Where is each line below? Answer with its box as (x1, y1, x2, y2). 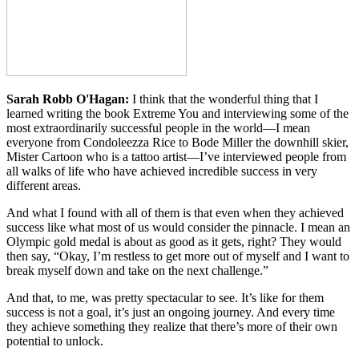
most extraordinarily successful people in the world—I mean (6, 120, 310, 135)
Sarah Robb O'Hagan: (6, 91, 129, 106)
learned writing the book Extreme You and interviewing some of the (6, 106, 349, 120)
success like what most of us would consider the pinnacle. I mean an (6, 220, 350, 234)
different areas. (6, 178, 84, 192)
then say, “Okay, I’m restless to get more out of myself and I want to (6, 248, 349, 263)
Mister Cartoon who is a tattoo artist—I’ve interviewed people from (6, 149, 346, 163)
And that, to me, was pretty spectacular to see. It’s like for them (6, 290, 324, 305)
